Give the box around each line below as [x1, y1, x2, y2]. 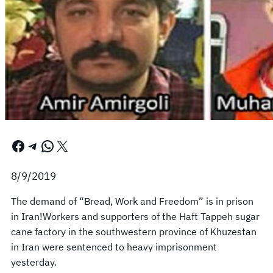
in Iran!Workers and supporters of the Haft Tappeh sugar [11, 210, 260, 222]
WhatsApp [40, 135, 48, 155]
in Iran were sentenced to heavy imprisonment [11, 240, 217, 253]
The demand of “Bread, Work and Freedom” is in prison [11, 194, 253, 207]
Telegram [25, 135, 38, 155]
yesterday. [11, 255, 57, 268]
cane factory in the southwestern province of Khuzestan [11, 225, 257, 238]
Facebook [10, 135, 18, 155]
